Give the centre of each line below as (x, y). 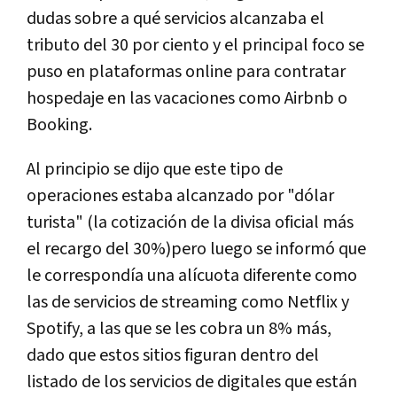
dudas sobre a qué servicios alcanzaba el (175, 18)
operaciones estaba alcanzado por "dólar (180, 195)
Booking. (59, 125)
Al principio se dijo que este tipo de (155, 169)
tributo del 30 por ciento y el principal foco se (195, 45)
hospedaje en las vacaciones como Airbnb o (187, 98)
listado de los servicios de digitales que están (192, 381)
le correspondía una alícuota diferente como (192, 275)
